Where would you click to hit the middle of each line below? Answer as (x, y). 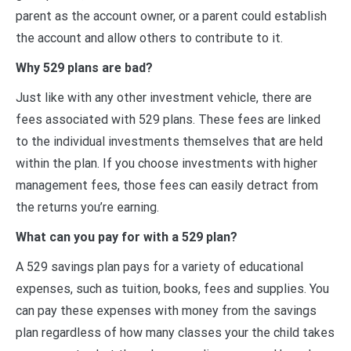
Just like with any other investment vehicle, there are (164, 97)
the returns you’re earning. (87, 207)
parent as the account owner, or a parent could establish (171, 16)
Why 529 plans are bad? (84, 67)
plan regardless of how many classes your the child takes (175, 332)
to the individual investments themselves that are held (169, 141)
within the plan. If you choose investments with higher (166, 163)
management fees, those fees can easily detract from (167, 185)
